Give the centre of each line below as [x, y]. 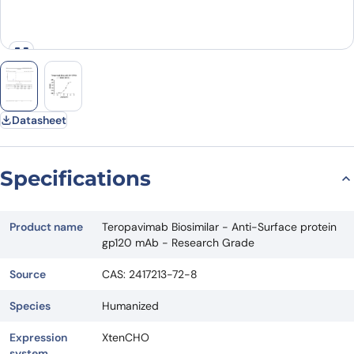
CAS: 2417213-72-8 [150, 274]
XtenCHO [126, 337]
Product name [46, 226]
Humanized [130, 305]
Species [30, 305]
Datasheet [39, 120]
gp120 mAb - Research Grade [178, 242]
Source [28, 274]
